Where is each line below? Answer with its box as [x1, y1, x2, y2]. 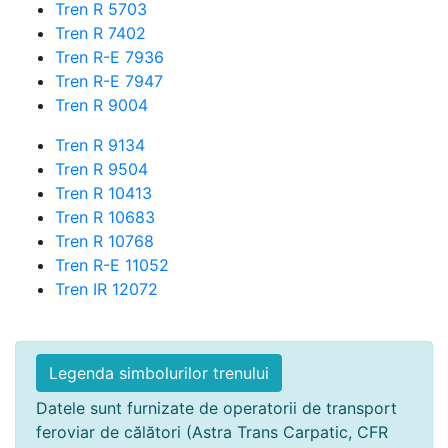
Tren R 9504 [55, 159, 148, 179]
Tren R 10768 [55, 231, 154, 251]
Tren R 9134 [55, 135, 145, 155]
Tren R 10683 [55, 207, 155, 227]
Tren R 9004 [55, 95, 148, 115]
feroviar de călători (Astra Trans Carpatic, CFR [36, 422, 388, 442]
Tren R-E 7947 [55, 71, 163, 91]
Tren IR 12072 [55, 279, 158, 299]
